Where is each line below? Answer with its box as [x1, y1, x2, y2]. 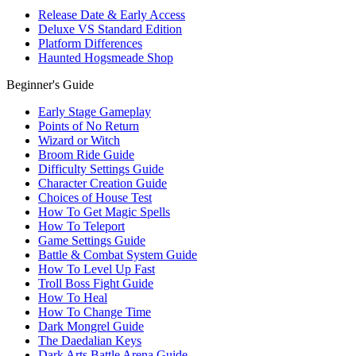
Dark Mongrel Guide [38, 319, 144, 333]
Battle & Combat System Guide [38, 248, 197, 261]
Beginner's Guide [6, 78, 94, 91]
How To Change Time [38, 305, 151, 319]
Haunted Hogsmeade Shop [38, 51, 173, 64]
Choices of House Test [38, 191, 152, 204]
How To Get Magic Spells [38, 205, 170, 219]
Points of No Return [38, 119, 139, 133]
